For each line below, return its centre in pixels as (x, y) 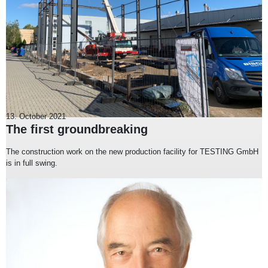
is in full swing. (32, 163)
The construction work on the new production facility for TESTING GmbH (132, 151)
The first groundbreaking (77, 129)
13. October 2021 (36, 116)
